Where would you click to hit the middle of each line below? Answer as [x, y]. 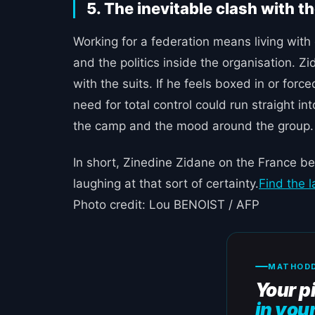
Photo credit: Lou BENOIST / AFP [166, 204]
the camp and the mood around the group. [193, 126]
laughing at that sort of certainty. [166, 183]
